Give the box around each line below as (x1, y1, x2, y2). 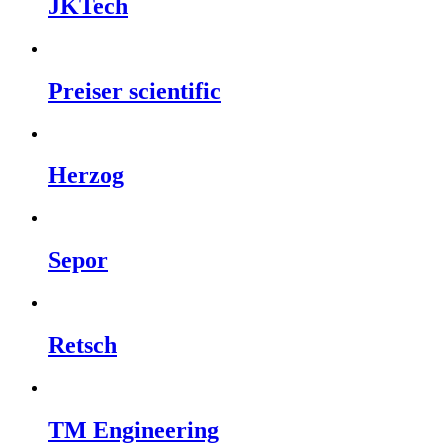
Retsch (48, 332, 117, 359)
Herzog (48, 162, 124, 189)
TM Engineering (48, 416, 219, 443)
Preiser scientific (48, 77, 221, 104)
